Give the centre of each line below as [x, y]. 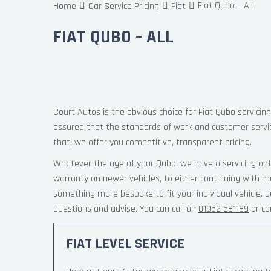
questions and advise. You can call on [126, 209]
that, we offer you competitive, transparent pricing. [152, 142]
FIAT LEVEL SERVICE [125, 244]
